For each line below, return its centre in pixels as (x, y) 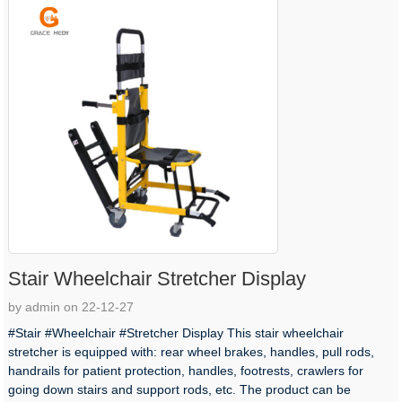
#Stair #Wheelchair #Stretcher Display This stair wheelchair (176, 333)
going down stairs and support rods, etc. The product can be (180, 390)
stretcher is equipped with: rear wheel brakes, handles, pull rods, (192, 352)
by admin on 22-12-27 (71, 307)
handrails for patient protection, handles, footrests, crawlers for (186, 371)
